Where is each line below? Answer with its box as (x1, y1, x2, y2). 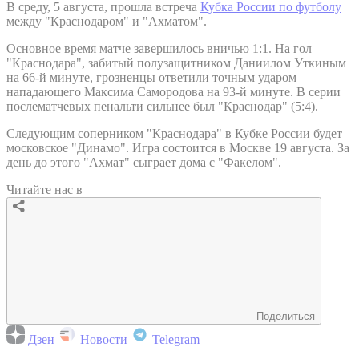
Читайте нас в (6, 182, 83, 196)
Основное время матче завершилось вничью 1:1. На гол (6, 41, 312, 55)
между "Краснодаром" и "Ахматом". (6, 14, 207, 28)
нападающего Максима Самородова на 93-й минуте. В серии (6, 84, 341, 99)
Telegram (149, 332, 200, 346)
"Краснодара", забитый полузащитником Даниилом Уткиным (6, 55, 346, 70)
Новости (77, 332, 131, 346)
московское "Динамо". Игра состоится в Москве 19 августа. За (6, 140, 349, 155)
